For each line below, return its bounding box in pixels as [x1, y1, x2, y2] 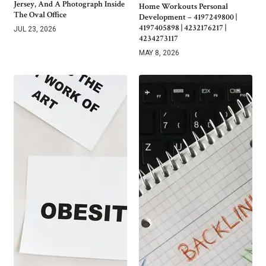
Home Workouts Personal [139, 1, 228, 12]
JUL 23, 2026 [14, 25, 56, 34]
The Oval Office [14, 9, 66, 21]
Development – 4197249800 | [139, 12, 237, 23]
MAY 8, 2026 [139, 49, 179, 58]
